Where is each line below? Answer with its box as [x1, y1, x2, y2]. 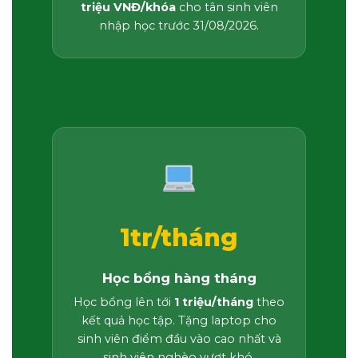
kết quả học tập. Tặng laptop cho [82, 313, 276, 328]
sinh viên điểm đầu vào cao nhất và [77, 332, 281, 347]
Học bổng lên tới [74, 295, 174, 310]
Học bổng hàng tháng [101, 270, 257, 287]
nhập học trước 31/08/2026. [99, 18, 259, 34]
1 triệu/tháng [174, 295, 253, 310]
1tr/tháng [120, 223, 238, 253]
